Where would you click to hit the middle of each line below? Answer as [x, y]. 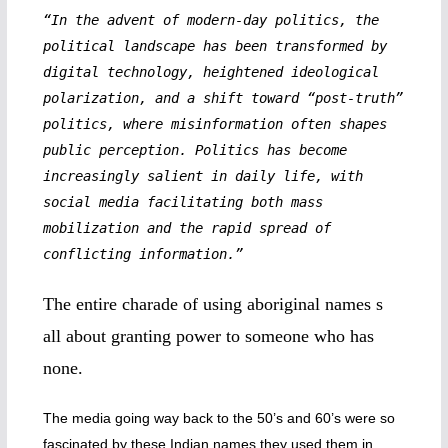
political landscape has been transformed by [214, 46]
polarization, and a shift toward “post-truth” [222, 98]
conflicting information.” [142, 254]
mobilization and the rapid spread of [186, 228]
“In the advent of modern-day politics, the [210, 20]
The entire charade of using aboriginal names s [212, 304]
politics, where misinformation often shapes [214, 124]
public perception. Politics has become [194, 150]
